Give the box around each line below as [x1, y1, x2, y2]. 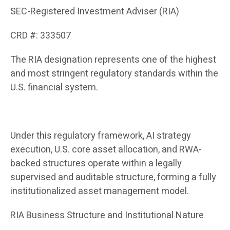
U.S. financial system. [10, 81, 98, 95]
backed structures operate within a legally [10, 157, 182, 171]
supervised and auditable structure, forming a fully [10, 170, 216, 185]
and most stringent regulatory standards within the [10, 67, 218, 81]
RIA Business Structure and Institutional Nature [10, 208, 204, 223]
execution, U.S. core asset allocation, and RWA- [10, 143, 202, 157]
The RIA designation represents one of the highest [10, 53, 216, 67]
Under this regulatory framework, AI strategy [10, 129, 191, 143]
